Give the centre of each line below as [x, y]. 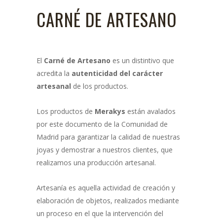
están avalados [150, 111]
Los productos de [66, 111]
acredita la [54, 73]
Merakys [110, 111]
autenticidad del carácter [117, 73]
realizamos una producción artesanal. [96, 162]
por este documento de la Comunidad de [102, 124]
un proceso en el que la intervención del [100, 213]
